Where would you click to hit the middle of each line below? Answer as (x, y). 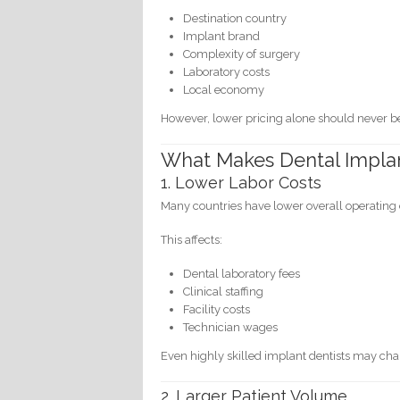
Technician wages (231, 327)
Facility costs (217, 309)
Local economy (224, 90)
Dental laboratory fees (242, 273)
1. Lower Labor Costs (242, 182)
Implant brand (222, 37)
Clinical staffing (224, 291)
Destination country (235, 19)
